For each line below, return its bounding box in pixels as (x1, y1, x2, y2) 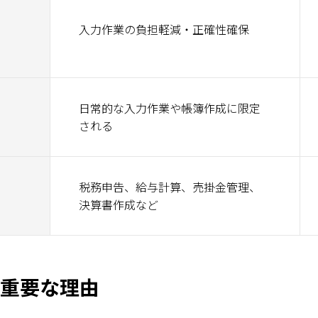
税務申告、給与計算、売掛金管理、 (79, 178, 261, 195)
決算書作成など (79, 196, 158, 213)
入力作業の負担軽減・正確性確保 (79, 21, 249, 38)
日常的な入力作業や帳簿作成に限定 (79, 99, 261, 116)
